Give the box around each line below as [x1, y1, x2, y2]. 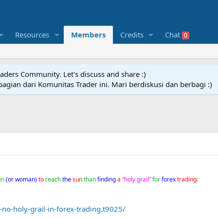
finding [97, 175, 116, 184]
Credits [120, 30, 144, 40]
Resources [15, 30, 49, 40]
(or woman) [6, 175, 37, 184]
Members [71, 30, 106, 40]
